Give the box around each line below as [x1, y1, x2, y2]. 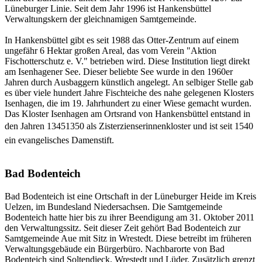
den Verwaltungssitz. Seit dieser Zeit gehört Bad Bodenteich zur [5, 222, 240, 233]
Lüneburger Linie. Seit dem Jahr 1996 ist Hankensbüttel [5, 4, 211, 14]
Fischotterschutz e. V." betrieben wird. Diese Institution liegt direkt [5, 56, 250, 67]
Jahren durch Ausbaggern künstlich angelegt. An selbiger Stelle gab [5, 77, 253, 88]
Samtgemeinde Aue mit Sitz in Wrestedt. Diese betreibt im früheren [5, 233, 251, 243]
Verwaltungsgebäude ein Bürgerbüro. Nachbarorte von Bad [5, 243, 225, 254]
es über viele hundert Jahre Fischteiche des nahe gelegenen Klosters [5, 88, 254, 98]
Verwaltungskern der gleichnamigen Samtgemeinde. [5, 14, 196, 25]
